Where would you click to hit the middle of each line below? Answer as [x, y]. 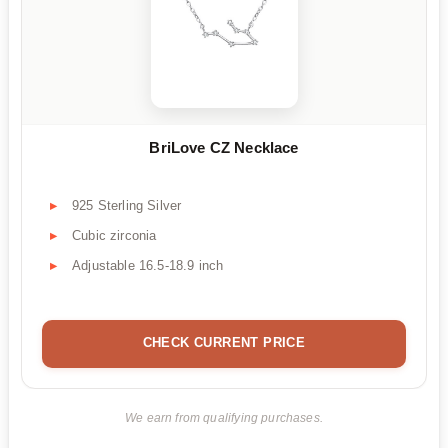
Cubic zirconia [114, 235]
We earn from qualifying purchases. [224, 417]
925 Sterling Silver [127, 205]
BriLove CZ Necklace [224, 148]
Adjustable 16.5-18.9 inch [148, 265]
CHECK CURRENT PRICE [224, 342]
